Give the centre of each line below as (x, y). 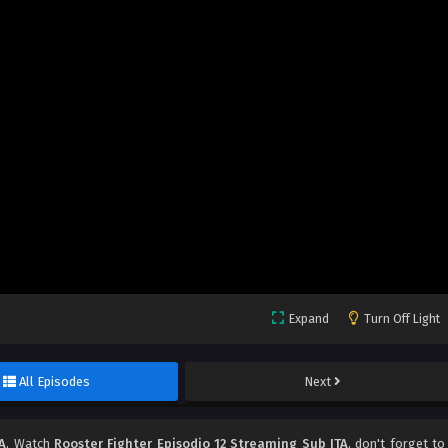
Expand (309, 319)
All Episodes (55, 382)
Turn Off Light (402, 319)
